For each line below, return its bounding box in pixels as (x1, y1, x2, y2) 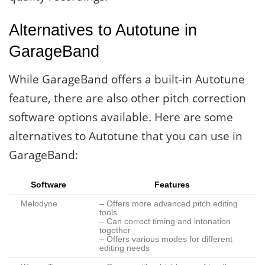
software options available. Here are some (9, 109, 233, 125)
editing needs (99, 244, 150, 253)
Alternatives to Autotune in (9, 20, 197, 39)
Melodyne (21, 199, 57, 209)
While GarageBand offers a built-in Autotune (9, 72, 245, 88)
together (99, 226, 131, 235)
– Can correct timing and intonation (99, 217, 231, 227)
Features (154, 180, 190, 190)
